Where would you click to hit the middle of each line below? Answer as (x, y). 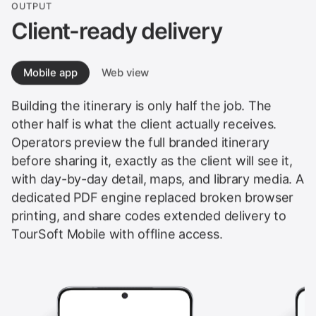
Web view (125, 70)
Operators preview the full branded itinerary (141, 140)
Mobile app (50, 70)
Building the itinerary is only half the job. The (141, 103)
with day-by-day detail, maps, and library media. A (158, 176)
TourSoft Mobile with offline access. (117, 231)
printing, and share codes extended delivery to (149, 213)
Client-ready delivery (117, 28)
